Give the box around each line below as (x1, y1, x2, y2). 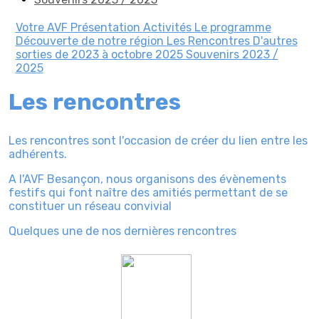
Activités (142, 21, 194, 34)
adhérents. (9, 147, 67, 161)
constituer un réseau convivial (9, 199, 172, 213)
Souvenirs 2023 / (185, 48, 278, 61)
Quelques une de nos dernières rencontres (9, 224, 236, 238)
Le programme (194, 21, 271, 34)
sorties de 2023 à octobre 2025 (15, 48, 186, 61)
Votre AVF (15, 21, 70, 34)
